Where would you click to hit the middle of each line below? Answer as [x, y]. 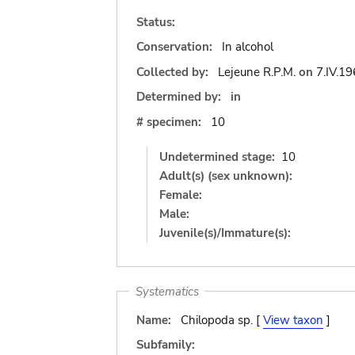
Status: [156, 22]
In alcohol [247, 47]
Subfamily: [166, 345]
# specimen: [169, 122]
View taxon [293, 320]
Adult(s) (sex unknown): [226, 176]
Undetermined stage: [217, 157]
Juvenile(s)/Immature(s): [225, 233]
